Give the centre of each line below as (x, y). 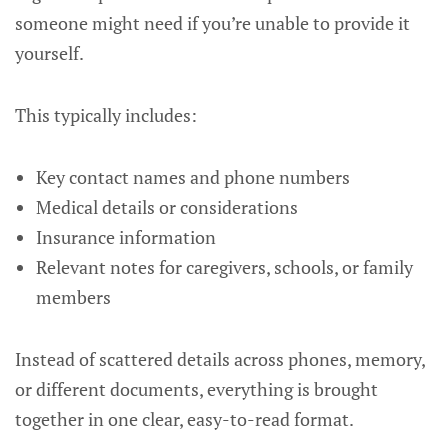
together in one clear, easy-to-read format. (184, 419)
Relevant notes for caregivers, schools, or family (224, 267)
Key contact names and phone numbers (192, 177)
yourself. (49, 53)
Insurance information (125, 237)
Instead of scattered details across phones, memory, (220, 359)
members (73, 297)
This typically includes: (106, 115)
